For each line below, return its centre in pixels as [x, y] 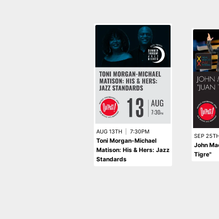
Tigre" [203, 154]
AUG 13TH [109, 131]
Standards [111, 159]
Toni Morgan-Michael [126, 140]
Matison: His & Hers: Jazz [133, 150]
